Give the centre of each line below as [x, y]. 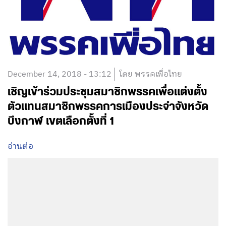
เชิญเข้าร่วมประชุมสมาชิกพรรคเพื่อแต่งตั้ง [107, 92]
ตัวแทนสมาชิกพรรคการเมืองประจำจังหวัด [108, 106]
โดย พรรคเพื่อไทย [151, 74]
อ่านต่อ [20, 146]
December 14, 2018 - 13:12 [60, 74]
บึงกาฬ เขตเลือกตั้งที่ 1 [61, 121]
